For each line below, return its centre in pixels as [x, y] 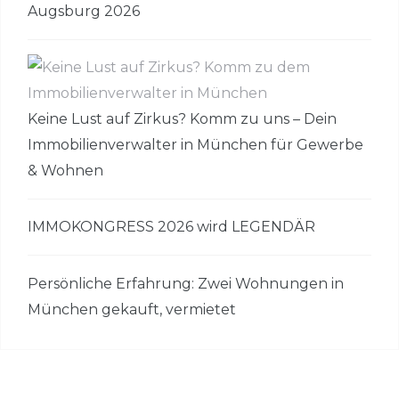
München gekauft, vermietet [132, 309]
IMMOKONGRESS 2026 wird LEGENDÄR [171, 227]
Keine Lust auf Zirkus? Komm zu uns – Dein [182, 119]
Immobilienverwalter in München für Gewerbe [195, 145]
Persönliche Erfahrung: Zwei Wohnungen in [186, 283]
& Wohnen [65, 171]
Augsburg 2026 [84, 12]
